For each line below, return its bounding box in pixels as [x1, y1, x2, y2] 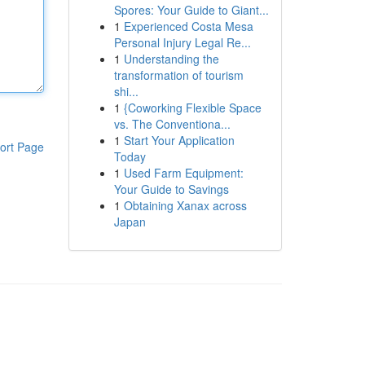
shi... [113, 83, 139, 99]
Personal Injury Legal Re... [113, 34, 251, 51]
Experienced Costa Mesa [123, 18, 253, 34]
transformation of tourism [113, 67, 244, 83]
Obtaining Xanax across [123, 197, 247, 213]
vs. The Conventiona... [113, 116, 231, 132]
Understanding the [123, 51, 219, 67]
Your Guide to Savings [113, 181, 229, 197]
